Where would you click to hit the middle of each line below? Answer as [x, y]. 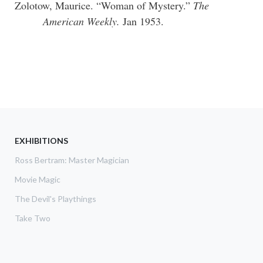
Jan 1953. [143, 21]
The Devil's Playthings [55, 198]
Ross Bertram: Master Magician [72, 160]
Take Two [33, 218]
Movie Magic [38, 179]
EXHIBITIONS [41, 140]
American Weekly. [83, 21]
